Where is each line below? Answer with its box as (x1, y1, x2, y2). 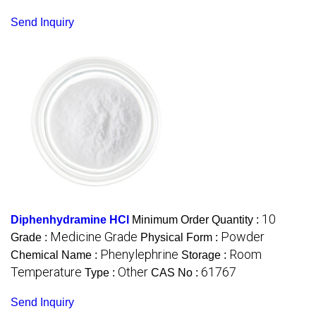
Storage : (181, 249, 229, 262)
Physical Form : (140, 231, 221, 244)
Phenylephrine (100, 247, 178, 262)
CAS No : (151, 267, 201, 279)
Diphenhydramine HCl (11, 214, 129, 226)
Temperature (11, 265, 82, 280)
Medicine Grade (50, 229, 138, 245)
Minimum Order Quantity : (132, 214, 262, 226)
